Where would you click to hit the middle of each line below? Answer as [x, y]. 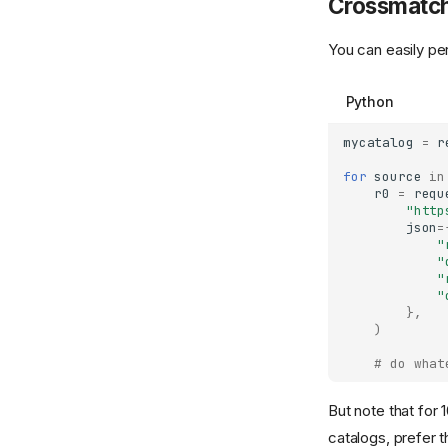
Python [369, 101]
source [398, 177]
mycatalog [378, 143]
